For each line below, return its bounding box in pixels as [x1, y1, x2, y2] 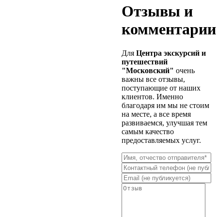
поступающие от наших [122, 83, 201, 92]
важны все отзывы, [122, 75, 185, 83]
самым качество [122, 127, 174, 136]
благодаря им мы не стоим [122, 101, 209, 109]
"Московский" [122, 66, 174, 75]
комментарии [122, 20, 216, 38]
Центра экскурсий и [136, 48, 206, 57]
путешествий [122, 57, 168, 66]
